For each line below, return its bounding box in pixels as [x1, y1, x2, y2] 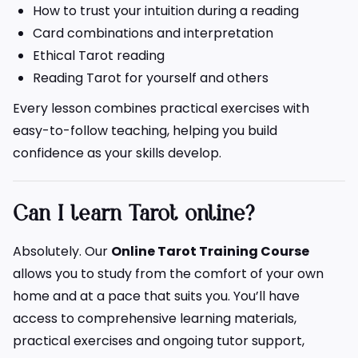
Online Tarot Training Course [111, 242, 309, 261]
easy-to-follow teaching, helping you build [13, 121, 277, 141]
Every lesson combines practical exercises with [13, 99, 309, 118]
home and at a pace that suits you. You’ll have [13, 287, 300, 306]
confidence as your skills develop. [13, 144, 221, 163]
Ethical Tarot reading [33, 46, 165, 66]
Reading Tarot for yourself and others [33, 69, 268, 88]
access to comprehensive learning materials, [13, 309, 296, 328]
